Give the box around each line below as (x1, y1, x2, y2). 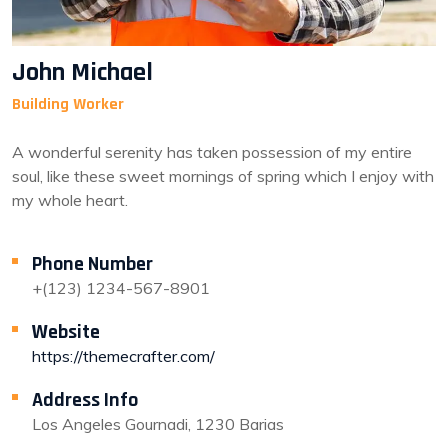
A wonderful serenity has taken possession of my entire (12, 142, 412, 162)
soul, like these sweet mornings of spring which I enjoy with (12, 166, 434, 186)
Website (32, 319, 100, 345)
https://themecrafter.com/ (32, 346, 215, 366)
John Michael (12, 56, 153, 89)
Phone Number (32, 251, 153, 277)
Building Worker (12, 94, 124, 115)
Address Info (32, 387, 138, 413)
